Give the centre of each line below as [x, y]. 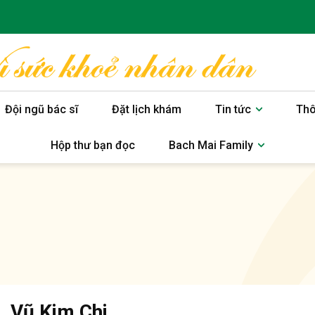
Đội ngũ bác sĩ [41, 109]
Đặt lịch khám [146, 109]
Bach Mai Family [211, 145]
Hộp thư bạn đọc [93, 145]
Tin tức [233, 109]
